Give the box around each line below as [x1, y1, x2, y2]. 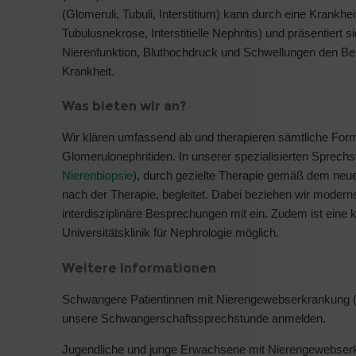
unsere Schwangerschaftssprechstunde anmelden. [62, 311, 326, 325]
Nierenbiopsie [62, 168, 133, 183]
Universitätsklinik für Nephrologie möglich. [62, 226, 279, 240]
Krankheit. [62, 64, 114, 78]
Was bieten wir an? [62, 99, 189, 114]
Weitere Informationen [62, 260, 216, 276]
